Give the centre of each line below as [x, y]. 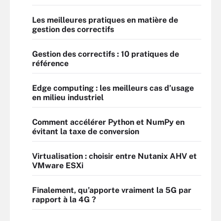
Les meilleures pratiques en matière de [105, 20]
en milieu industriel [68, 97]
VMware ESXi [58, 166]
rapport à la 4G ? [64, 200]
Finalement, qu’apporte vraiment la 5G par [112, 190]
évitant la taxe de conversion [86, 131]
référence [50, 63]
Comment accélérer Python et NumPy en [108, 122]
